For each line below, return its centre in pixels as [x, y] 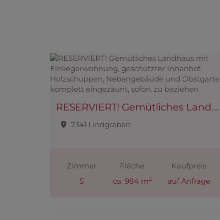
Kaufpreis [189, 166]
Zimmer [82, 166]
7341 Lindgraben [101, 124]
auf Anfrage [189, 181]
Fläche [132, 166]
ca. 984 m [131, 181]
